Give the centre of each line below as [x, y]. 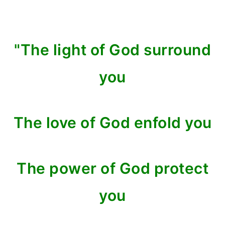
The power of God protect [113, 168]
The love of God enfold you [113, 123]
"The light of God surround [113, 50]
